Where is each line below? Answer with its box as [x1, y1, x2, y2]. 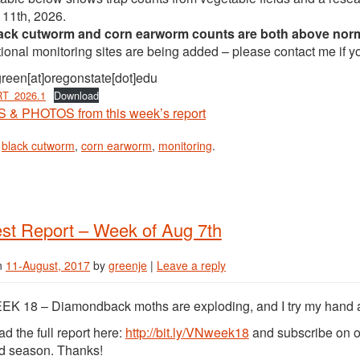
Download [53, 88, 99, 103]
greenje [108, 257, 147, 273]
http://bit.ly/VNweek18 [125, 323, 249, 342]
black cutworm [2, 137, 75, 153]
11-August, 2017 [6, 257, 90, 273]
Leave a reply [157, 257, 226, 273]
